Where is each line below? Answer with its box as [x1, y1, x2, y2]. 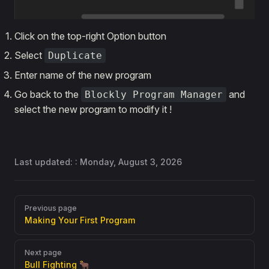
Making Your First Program [25, 215, 135, 226]
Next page [25, 248, 62, 258]
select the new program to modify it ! [14, 103, 172, 116]
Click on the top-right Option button [14, 30, 166, 43]
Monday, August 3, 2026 [80, 157, 182, 168]
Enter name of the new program [14, 69, 151, 82]
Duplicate [48, 50, 102, 62]
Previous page [25, 204, 77, 213]
